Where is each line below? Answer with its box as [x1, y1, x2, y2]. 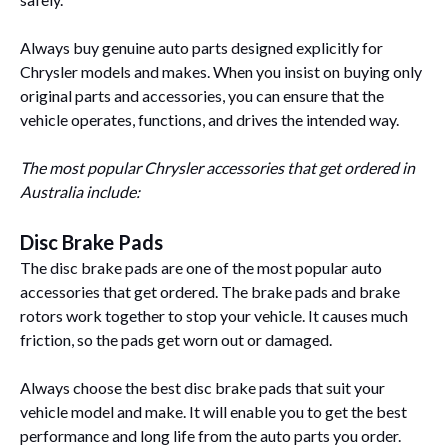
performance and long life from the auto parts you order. [20, 425, 401, 445]
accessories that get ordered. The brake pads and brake [20, 281, 400, 301]
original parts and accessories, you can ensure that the [20, 85, 384, 105]
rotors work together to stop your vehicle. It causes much [20, 305, 408, 325]
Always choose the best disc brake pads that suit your [20, 377, 385, 397]
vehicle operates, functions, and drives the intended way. [20, 109, 402, 129]
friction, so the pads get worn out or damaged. [20, 329, 335, 349]
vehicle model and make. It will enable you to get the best [20, 401, 407, 421]
